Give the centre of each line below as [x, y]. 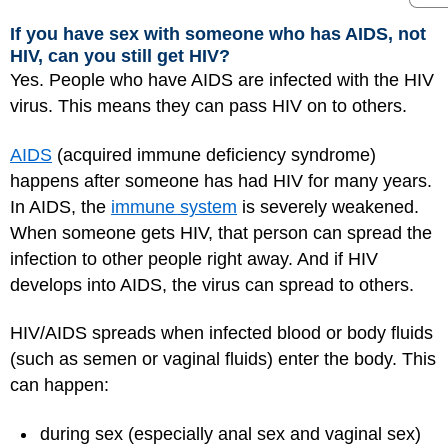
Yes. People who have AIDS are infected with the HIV [222, 80]
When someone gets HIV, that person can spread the [221, 232]
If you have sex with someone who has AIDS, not [218, 34]
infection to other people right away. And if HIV [194, 258]
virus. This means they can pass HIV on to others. [208, 106]
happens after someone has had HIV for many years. [221, 180]
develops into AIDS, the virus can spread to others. [212, 284]
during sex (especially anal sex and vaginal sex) [230, 433]
